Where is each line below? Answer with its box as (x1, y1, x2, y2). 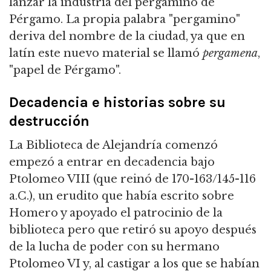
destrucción (9, 113, 90, 130)
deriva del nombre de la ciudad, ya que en (9, 30, 245, 44)
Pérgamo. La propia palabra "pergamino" (9, 13, 240, 27)
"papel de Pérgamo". (9, 64, 121, 77)
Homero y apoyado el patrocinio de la (9, 206, 223, 220)
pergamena (203, 47, 258, 60)
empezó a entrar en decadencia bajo (9, 155, 215, 169)
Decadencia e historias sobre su (9, 94, 226, 111)
